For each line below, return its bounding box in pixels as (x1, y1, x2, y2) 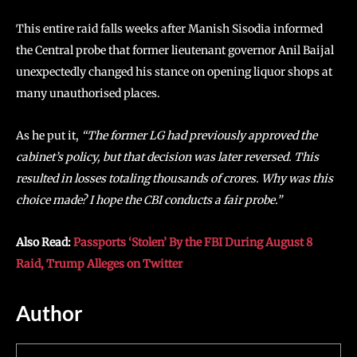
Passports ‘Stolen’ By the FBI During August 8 (73, 235, 312, 249)
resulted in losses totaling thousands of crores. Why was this (16, 171, 333, 186)
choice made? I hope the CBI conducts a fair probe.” (16, 193, 282, 207)
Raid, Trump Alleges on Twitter (16, 257, 182, 271)
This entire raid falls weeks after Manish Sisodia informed (16, 22, 323, 36)
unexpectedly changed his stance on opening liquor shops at (16, 65, 332, 79)
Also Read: (16, 235, 73, 249)
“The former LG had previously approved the (81, 128, 317, 143)
